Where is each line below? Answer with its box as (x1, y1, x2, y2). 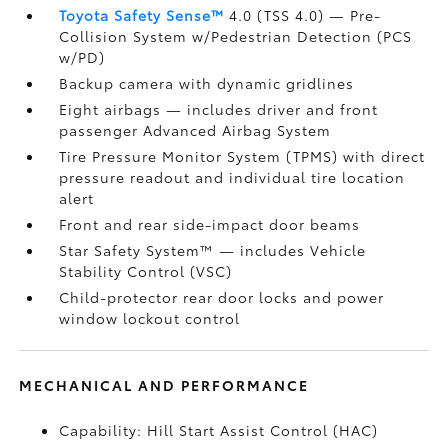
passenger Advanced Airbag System (59, 120, 332, 140)
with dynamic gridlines (179, 73, 355, 93)
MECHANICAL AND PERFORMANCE (19, 375, 310, 395)
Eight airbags (59, 99, 167, 119)
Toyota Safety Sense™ (59, 5, 225, 25)
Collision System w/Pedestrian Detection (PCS (59, 26, 413, 46)
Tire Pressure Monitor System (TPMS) (59, 146, 344, 166)
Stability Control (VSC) (59, 261, 233, 281)
